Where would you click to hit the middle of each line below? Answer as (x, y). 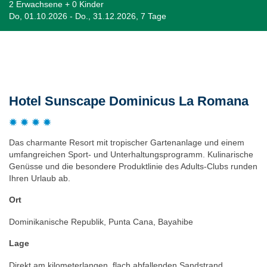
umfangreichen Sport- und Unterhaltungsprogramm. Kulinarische (131, 154)
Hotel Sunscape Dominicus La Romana (129, 101)
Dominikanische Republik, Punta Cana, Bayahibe (101, 221)
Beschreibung (41, 58)
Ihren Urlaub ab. (40, 178)
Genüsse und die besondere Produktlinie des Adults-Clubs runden (133, 166)
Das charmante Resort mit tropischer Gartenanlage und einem (127, 142)
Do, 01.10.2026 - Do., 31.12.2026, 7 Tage (88, 16)
